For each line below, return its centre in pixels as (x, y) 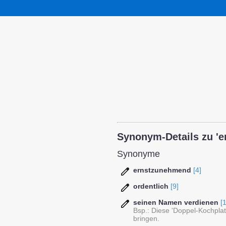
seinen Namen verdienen (176, 202)
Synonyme (138, 154)
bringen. (146, 218)
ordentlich (151, 186)
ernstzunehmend (162, 170)
